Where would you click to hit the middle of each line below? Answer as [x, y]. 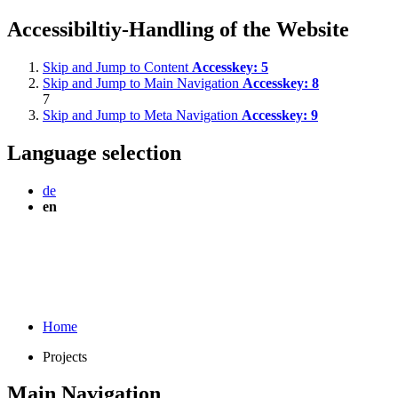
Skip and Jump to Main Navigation [143, 83]
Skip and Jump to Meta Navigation [142, 115]
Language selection [94, 152]
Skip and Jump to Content [117, 67]
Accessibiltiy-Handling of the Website [178, 29]
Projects [65, 356]
